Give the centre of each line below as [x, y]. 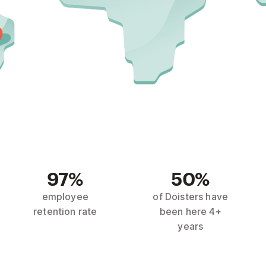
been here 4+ [190, 211]
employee [65, 196]
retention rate [65, 211]
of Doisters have [191, 196]
